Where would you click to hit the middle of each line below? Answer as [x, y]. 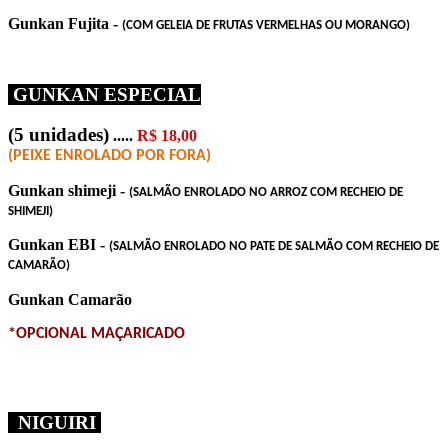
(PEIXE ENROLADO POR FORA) [109, 155]
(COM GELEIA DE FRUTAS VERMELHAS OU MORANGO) [266, 25]
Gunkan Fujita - [65, 23]
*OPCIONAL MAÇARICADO [96, 333]
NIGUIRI [54, 422]
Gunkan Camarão [70, 299]
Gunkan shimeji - [68, 190]
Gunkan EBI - [58, 244]
